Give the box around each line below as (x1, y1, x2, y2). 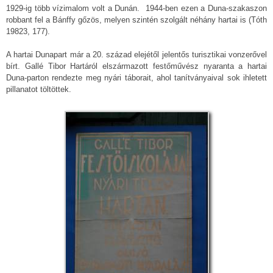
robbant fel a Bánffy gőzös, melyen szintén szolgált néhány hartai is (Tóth (6, 15, 267, 25)
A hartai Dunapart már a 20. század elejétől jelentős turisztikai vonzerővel (6, 50, 267, 60)
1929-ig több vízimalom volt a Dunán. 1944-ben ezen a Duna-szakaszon (6, 4, 267, 13)
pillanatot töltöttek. (6, 85, 74, 94)
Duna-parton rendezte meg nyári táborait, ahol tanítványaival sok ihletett (6, 73, 267, 83)
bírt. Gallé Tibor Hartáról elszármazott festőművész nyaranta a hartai (6, 62, 267, 71)
